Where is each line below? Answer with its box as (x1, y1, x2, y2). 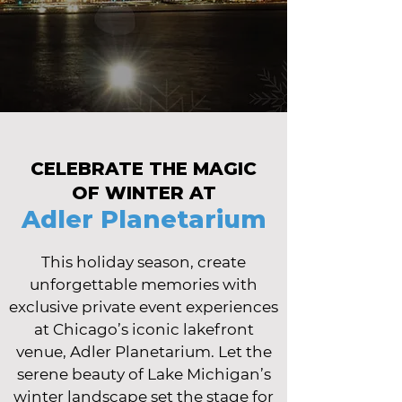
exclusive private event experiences (9, 298, 278, 316)
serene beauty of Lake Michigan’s (16, 365, 271, 383)
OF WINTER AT (71, 182, 216, 204)
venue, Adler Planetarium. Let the (15, 343, 272, 361)
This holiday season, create (41, 253, 246, 271)
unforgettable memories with (30, 275, 258, 293)
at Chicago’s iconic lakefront (33, 320, 254, 338)
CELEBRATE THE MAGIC (31, 158, 257, 179)
